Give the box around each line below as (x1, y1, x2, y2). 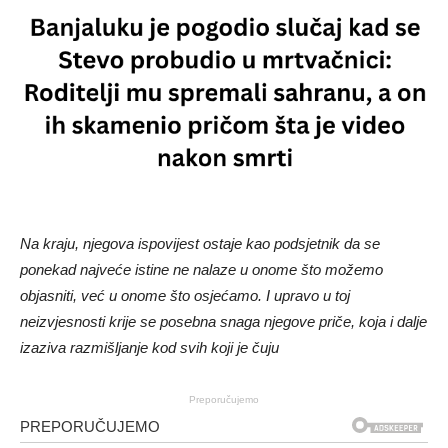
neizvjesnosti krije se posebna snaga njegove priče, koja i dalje (20, 312, 427, 330)
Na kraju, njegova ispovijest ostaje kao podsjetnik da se (20, 234, 380, 252)
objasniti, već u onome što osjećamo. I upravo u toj (20, 286, 350, 304)
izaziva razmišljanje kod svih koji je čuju (20, 338, 279, 356)
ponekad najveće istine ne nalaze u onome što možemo (20, 260, 383, 278)
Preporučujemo (189, 393, 259, 405)
